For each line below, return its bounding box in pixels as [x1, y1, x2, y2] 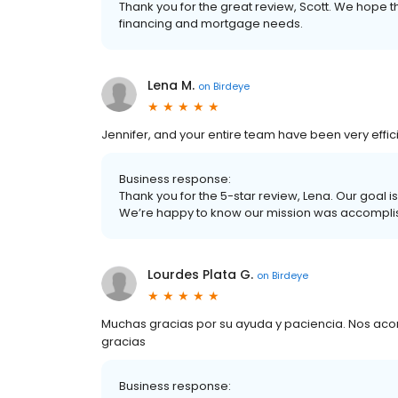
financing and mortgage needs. [119, 15, 303, 32]
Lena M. [147, 76, 195, 94]
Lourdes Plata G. [147, 266, 253, 283]
